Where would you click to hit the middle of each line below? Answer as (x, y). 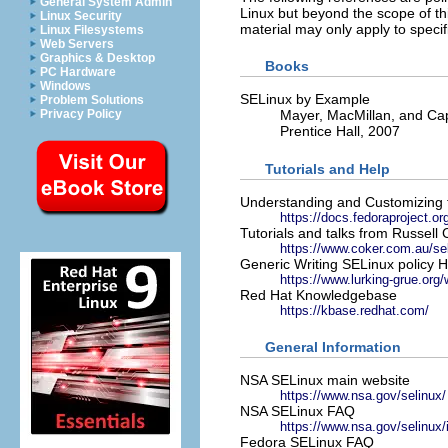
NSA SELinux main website (325, 380)
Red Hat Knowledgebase (318, 294)
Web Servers (77, 44)
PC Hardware (78, 72)
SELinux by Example (305, 99)
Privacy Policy (81, 114)
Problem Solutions (92, 100)
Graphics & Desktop (97, 58)
